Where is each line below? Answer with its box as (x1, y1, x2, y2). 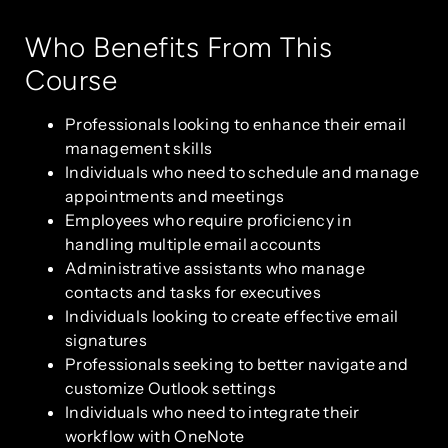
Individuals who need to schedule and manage (65, 161, 419, 182)
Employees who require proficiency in (65, 209, 352, 230)
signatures (65, 329, 148, 350)
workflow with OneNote (65, 425, 245, 446)
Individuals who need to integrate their (65, 401, 360, 422)
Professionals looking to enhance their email (65, 113, 407, 134)
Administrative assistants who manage (65, 257, 365, 278)
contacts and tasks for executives (65, 281, 321, 302)
